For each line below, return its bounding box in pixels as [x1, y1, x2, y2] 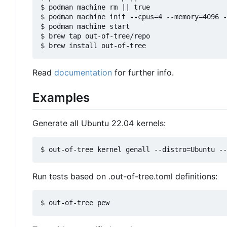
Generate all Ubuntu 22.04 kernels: [32, 118, 166, 129]
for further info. [112, 67, 174, 78]
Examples [32, 90, 90, 105]
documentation [54, 67, 112, 78]
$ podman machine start [41, 22, 130, 30]
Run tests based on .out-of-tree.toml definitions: [32, 171, 217, 182]
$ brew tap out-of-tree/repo [41, 31, 150, 40]
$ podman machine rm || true [41, 3, 150, 11]
